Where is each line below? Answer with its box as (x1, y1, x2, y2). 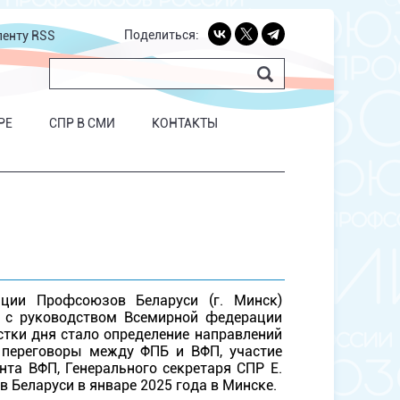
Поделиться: (123, 28, 199, 42)
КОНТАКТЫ (151, 116, 218, 130)
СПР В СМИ (48, 116, 115, 130)
